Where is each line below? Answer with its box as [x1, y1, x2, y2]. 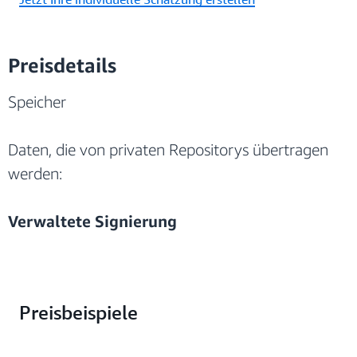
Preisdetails [8, 53, 116, 77]
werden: [8, 163, 62, 182]
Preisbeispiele [19, 300, 138, 324]
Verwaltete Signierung [8, 211, 177, 230]
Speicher [8, 92, 66, 111]
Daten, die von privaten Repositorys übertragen [8, 139, 328, 159]
